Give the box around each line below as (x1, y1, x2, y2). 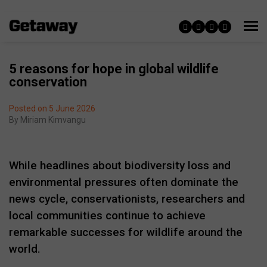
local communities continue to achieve (9, 209, 206, 222)
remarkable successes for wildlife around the (9, 225, 243, 239)
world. (9, 242, 41, 256)
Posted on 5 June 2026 (9, 104, 95, 113)
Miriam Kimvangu (20, 115, 86, 125)
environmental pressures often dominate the (9, 175, 238, 189)
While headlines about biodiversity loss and (9, 159, 231, 172)
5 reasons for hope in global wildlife (9, 61, 219, 76)
